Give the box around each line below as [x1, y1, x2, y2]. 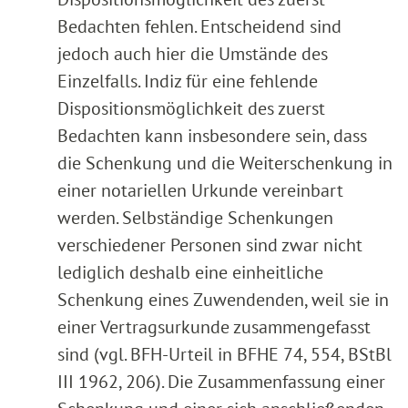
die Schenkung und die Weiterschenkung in [57, 150, 393, 175]
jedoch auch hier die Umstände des [57, 41, 328, 66]
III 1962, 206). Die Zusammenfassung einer [57, 369, 385, 393]
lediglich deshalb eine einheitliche [57, 260, 323, 284]
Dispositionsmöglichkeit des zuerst [57, 96, 325, 120]
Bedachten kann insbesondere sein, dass [57, 123, 367, 148]
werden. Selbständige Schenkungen [57, 205, 333, 229]
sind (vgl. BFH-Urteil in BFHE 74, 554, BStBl [57, 342, 392, 366]
